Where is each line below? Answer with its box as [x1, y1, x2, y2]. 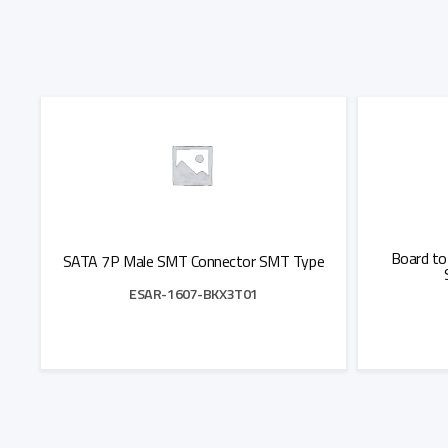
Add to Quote [153, 384, 233, 406]
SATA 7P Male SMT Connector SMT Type [62, 249, 325, 274]
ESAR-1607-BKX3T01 [129, 283, 258, 306]
